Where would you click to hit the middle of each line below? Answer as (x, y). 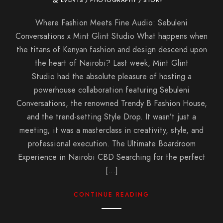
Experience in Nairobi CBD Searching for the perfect (111, 157)
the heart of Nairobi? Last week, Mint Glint (111, 63)
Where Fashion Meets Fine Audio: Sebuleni (111, 23)
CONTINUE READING (111, 194)
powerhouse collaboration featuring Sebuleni (111, 90)
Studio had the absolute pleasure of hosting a (111, 76)
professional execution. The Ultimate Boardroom (111, 144)
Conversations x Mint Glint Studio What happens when (111, 36)
